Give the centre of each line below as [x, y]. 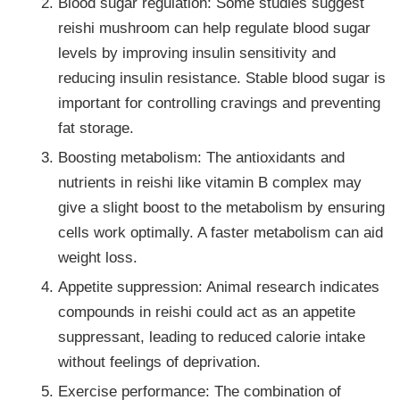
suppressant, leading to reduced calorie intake [212, 337]
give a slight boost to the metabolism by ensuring [222, 208]
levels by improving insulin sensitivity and [197, 53]
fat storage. [96, 128]
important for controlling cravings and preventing [220, 103]
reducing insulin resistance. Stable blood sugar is [222, 78]
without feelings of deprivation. [160, 362]
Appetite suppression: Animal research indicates [219, 287]
